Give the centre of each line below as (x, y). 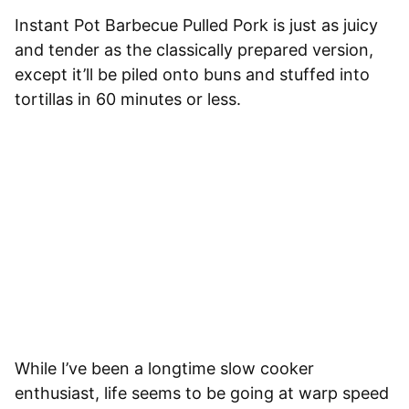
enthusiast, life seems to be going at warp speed (202, 393)
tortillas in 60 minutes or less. (128, 100)
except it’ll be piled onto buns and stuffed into (192, 75)
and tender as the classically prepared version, (194, 50)
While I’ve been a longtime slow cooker (164, 369)
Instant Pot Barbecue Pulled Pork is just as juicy (196, 26)
